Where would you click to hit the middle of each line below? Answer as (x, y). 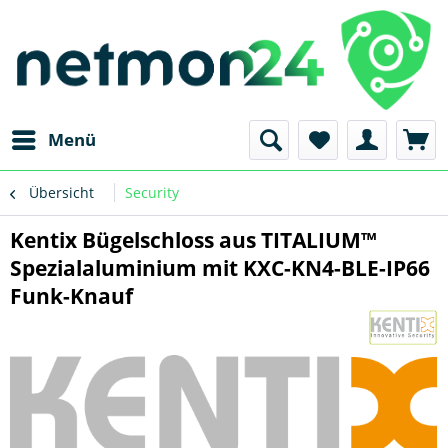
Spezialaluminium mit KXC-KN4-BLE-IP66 (220, 268)
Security (152, 192)
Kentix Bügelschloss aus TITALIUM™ (193, 240)
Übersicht (61, 192)
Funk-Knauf (71, 296)
